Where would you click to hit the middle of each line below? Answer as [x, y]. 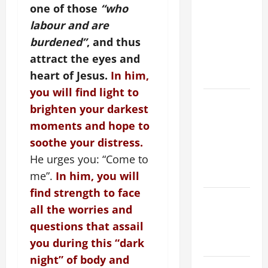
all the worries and [81, 210]
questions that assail [87, 226]
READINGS [223, 77]
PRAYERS [221, 47]
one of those [65, 9]
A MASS [218, 32]
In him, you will [98, 176]
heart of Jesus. [70, 76]
